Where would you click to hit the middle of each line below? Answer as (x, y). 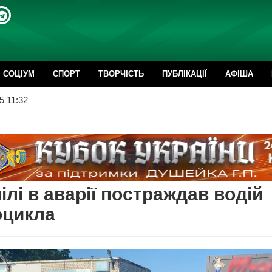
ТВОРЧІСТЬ (121, 74)
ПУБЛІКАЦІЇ (185, 74)
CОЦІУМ (19, 74)
